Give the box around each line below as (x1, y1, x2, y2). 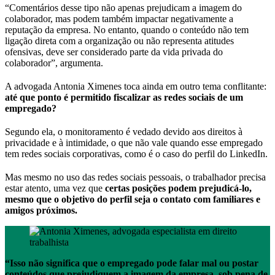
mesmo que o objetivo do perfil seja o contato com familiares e (5, 193, 260, 204)
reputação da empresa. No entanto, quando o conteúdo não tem (5, 24, 249, 35)
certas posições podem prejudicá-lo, (105, 182, 252, 193)
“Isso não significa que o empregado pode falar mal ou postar (5, 257, 258, 268)
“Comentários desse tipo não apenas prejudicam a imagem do (5, 2, 242, 13)
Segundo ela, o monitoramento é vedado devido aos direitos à (5, 126, 242, 137)
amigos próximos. (5, 204, 80, 215)
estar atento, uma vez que (5, 182, 105, 193)
